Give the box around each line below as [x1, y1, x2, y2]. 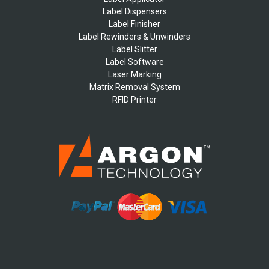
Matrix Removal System [89, 82, 180, 92]
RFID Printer [112, 95, 157, 105]
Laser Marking [107, 70, 162, 80]
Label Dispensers [102, 7, 167, 17]
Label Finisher [109, 19, 160, 29]
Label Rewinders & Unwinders [79, 32, 190, 42]
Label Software [105, 57, 164, 67]
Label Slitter [112, 44, 157, 55]
